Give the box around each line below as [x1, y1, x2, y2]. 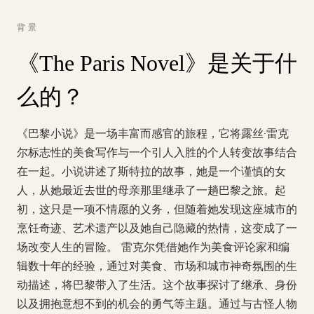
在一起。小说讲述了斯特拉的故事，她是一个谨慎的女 [17, 166, 286, 177]
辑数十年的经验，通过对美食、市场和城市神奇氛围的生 [17, 261, 297, 272]
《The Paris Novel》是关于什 [17, 50, 297, 76]
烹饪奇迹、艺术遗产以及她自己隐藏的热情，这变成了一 [17, 223, 297, 234]
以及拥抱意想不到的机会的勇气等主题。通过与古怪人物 [17, 299, 297, 310]
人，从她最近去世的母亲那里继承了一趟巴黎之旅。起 [17, 185, 286, 196]
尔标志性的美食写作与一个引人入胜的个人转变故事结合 [17, 147, 297, 158]
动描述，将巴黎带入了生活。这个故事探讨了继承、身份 [17, 280, 297, 291]
